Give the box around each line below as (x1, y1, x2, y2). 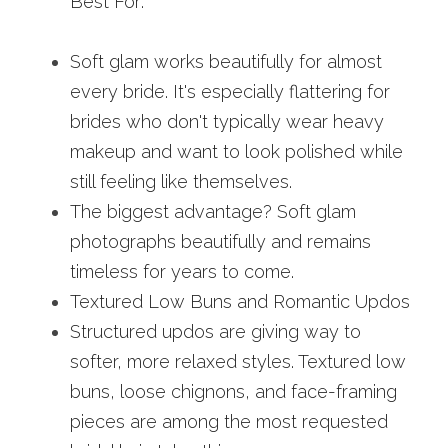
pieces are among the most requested (70, 411, 388, 432)
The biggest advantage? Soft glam (70, 201, 356, 222)
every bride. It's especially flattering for (70, 81, 390, 102)
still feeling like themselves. (70, 171, 292, 192)
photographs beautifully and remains (70, 231, 371, 252)
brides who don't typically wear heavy (70, 111, 384, 132)
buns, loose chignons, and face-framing (70, 381, 397, 402)
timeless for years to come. (70, 261, 294, 282)
